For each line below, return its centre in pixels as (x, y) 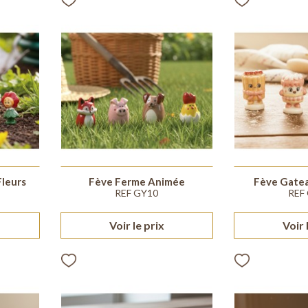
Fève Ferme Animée (136, 182)
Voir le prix (136, 225)
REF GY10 (137, 193)
